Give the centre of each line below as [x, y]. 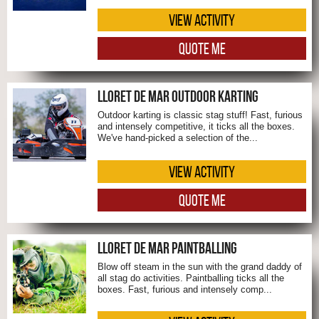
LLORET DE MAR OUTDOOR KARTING [178, 96]
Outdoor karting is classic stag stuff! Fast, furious [200, 115]
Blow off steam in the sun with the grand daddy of [200, 266]
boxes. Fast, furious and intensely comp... [185, 289]
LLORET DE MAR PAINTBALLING [167, 247]
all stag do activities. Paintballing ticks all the [191, 278]
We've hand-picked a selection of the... [178, 138]
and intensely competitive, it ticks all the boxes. [196, 127]
